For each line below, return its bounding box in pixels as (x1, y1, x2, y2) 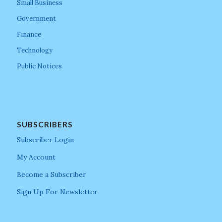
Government (16, 14, 56, 23)
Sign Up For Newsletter (16, 187, 98, 196)
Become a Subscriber (16, 169, 86, 179)
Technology (16, 46, 53, 55)
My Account (16, 152, 55, 162)
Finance (16, 30, 41, 39)
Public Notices (16, 61, 62, 70)
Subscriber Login (16, 135, 74, 144)
